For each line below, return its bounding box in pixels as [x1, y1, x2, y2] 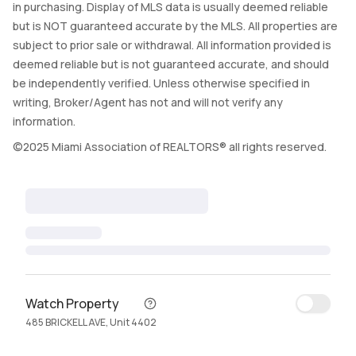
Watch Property [25, 295, 119, 312]
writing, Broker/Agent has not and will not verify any [13, 95, 283, 110]
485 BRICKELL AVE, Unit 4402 [25, 315, 157, 329]
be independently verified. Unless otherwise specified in [13, 75, 310, 91]
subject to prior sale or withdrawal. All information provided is [13, 37, 331, 52]
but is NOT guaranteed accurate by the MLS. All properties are [13, 18, 338, 33]
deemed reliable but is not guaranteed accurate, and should [13, 56, 329, 72]
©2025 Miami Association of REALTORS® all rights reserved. [13, 139, 327, 154]
